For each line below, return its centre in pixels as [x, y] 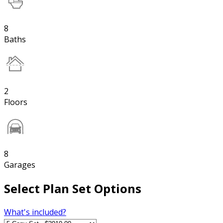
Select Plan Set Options [73, 188]
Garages [20, 165]
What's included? [35, 212]
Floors [16, 102]
